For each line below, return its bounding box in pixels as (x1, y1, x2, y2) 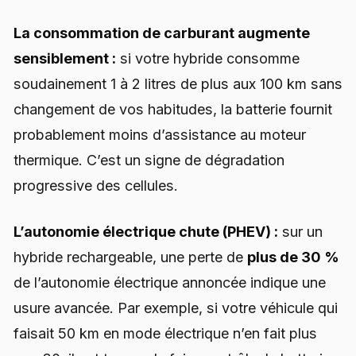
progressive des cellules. (14, 177, 178, 195)
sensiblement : (14, 50, 116, 68)
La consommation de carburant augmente (14, 25, 310, 42)
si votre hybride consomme (116, 50, 300, 68)
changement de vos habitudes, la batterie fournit (14, 101, 332, 118)
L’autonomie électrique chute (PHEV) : (14, 222, 278, 240)
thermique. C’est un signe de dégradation (14, 152, 284, 169)
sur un (278, 222, 323, 240)
